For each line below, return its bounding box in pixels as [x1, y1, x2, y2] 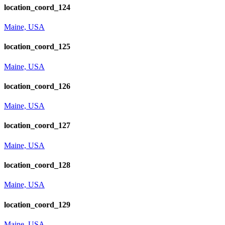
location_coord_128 [4, 161, 70, 170]
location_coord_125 [4, 42, 70, 51]
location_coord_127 [4, 121, 70, 130]
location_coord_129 [4, 200, 70, 209]
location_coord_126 [4, 81, 70, 90]
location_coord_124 [4, 3, 70, 12]
